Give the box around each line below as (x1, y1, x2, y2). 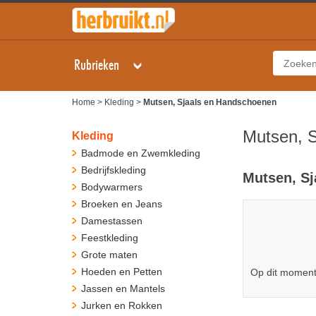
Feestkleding (81, 232, 138, 243)
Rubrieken (74, 59, 122, 73)
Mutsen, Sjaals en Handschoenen (143, 97, 276, 107)
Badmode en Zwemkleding (81, 147, 200, 159)
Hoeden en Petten (81, 266, 162, 277)
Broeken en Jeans (81, 198, 162, 209)
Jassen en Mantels (81, 283, 165, 294)
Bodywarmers (81, 181, 142, 193)
